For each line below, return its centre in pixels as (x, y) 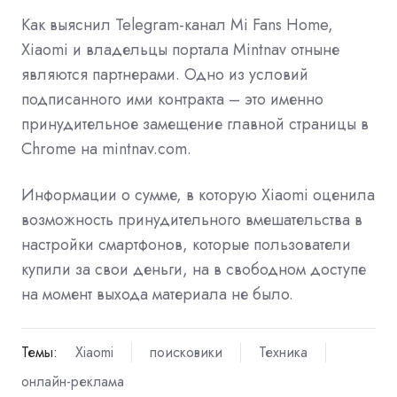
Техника (283, 352)
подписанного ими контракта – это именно (172, 99)
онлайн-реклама (73, 381)
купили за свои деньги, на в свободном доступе (194, 269)
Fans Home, (293, 24)
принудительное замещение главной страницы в (195, 124)
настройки (58, 244)
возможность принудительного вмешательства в (192, 219)
